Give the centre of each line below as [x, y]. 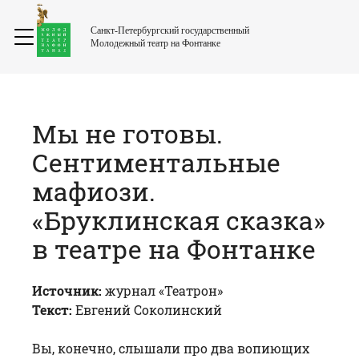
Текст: [52, 309]
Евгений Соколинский [147, 309]
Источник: [67, 290]
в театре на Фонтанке [174, 249]
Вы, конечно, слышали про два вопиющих [171, 348]
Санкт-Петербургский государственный [170, 30]
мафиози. [94, 192]
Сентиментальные [156, 163]
